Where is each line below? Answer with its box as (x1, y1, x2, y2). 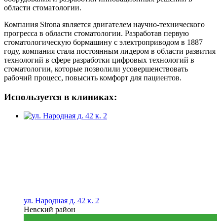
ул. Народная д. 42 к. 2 (24, 196, 99, 205)
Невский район (24, 205, 75, 214)
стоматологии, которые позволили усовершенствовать (4, 65, 188, 74)
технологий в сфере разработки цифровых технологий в (4, 56, 194, 65)
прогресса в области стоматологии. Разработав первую (4, 29, 189, 38)
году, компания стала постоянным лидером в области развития (4, 47, 216, 56)
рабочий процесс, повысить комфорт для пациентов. (4, 74, 182, 82)
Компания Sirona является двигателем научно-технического (4, 20, 205, 29)
